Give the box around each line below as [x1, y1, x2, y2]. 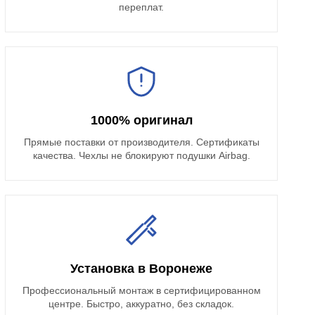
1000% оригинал [90, 113, 193, 128]
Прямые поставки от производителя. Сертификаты [23, 136, 259, 148]
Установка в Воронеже [70, 262, 213, 276]
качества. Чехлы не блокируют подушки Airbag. [32, 150, 250, 162]
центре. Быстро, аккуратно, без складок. [49, 298, 235, 310]
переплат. [119, 1, 165, 13]
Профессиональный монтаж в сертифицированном [22, 285, 261, 297]
